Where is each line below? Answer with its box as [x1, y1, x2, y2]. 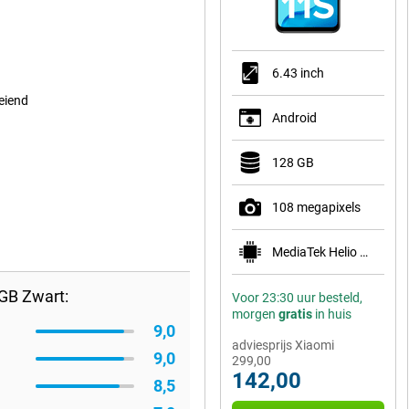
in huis [312, 307, 351, 321]
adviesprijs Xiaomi [232, 338, 334, 352]
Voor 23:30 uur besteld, [232, 290, 362, 305]
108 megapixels [272, 200, 361, 215]
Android [272, 110, 317, 125]
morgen [232, 307, 278, 321]
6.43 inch [272, 66, 324, 80]
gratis [278, 307, 312, 321]
